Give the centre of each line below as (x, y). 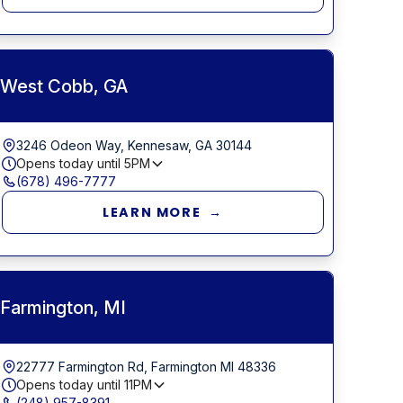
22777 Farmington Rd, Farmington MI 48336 (147, 366)
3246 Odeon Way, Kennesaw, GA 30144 (134, 145)
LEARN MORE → (163, 212)
